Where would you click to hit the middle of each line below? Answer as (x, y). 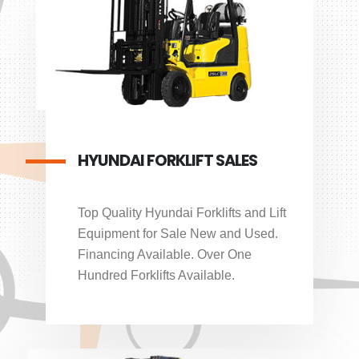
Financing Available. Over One (164, 254)
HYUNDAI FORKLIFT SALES (167, 160)
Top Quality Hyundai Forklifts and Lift (182, 212)
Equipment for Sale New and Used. (177, 233)
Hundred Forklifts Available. (156, 275)
